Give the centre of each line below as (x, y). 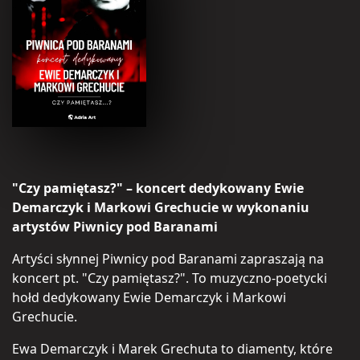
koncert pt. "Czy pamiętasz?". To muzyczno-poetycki (170, 278)
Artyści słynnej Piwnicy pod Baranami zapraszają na (168, 258)
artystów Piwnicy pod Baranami (115, 226)
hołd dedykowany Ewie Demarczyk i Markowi (149, 297)
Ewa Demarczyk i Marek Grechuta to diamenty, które (172, 348)
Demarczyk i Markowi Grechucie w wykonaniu (161, 207)
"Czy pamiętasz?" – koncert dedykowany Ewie (158, 188)
